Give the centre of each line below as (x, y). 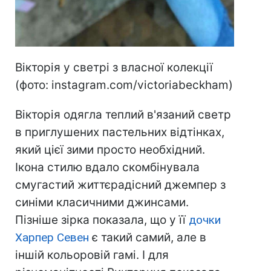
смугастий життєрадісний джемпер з (120, 185)
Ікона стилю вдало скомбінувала (107, 168)
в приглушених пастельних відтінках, (120, 132)
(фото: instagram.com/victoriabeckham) (124, 85)
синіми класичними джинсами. (102, 203)
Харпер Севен (52, 238)
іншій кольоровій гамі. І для (92, 255)
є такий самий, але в (148, 238)
